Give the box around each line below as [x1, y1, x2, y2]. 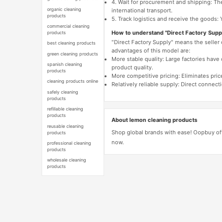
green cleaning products [47, 51, 99, 56]
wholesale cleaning [47, 157, 87, 163]
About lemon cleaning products [111, 116, 197, 123]
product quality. [111, 64, 153, 71]
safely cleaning [47, 89, 79, 95]
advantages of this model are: [111, 47, 190, 55]
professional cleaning [47, 140, 92, 146]
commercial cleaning [47, 23, 90, 29]
